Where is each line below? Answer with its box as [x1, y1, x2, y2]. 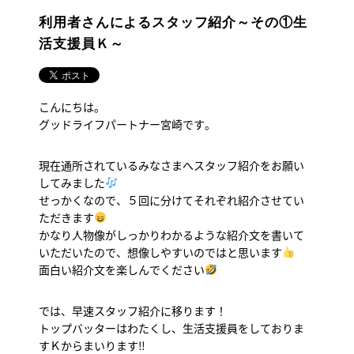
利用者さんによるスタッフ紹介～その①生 [39, 14, 307, 30]
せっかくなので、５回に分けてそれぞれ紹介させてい [39, 191, 305, 208]
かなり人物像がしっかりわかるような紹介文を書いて [39, 226, 305, 243]
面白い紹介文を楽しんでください [39, 261, 205, 277]
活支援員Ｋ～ [39, 36, 124, 51]
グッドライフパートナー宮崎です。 [39, 115, 217, 132]
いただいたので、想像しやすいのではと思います [39, 243, 283, 260]
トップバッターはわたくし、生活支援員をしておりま [39, 319, 305, 336]
